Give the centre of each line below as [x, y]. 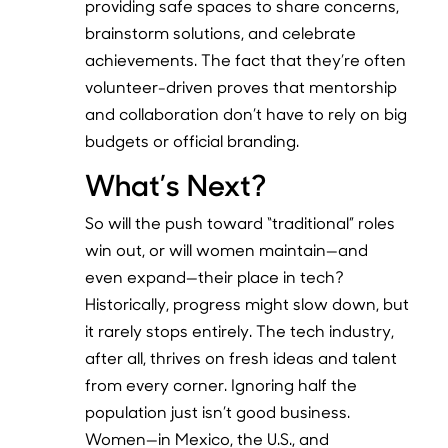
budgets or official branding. [192, 140]
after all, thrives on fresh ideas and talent [241, 357]
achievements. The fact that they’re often [246, 59]
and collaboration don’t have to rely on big [246, 113]
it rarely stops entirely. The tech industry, [240, 330]
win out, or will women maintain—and [227, 249]
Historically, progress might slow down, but [247, 303]
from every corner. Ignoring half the [221, 384]
